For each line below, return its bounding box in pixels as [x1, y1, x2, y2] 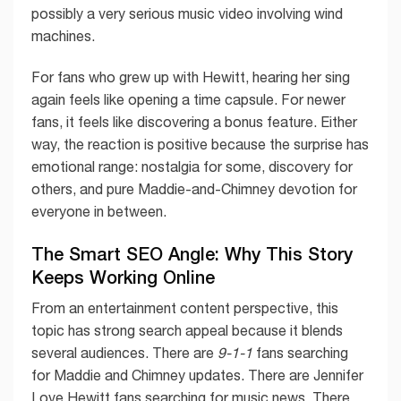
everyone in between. [31, 202, 166, 219]
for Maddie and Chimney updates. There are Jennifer [31, 366, 363, 383]
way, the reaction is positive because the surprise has [31, 135, 369, 152]
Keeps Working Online [31, 265, 215, 287]
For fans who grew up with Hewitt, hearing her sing [31, 68, 350, 85]
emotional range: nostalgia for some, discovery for [31, 158, 353, 175]
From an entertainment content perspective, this [31, 299, 338, 316]
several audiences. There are [31, 344, 218, 361]
